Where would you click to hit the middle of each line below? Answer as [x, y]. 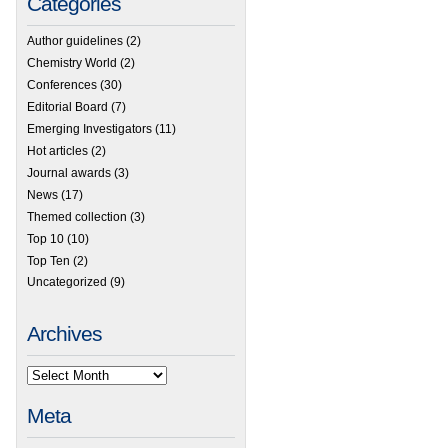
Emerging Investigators [89, 129]
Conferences [62, 85]
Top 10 [45, 238]
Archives [64, 334]
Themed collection [77, 216]
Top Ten [48, 260]
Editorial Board [67, 107]
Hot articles [57, 151]
